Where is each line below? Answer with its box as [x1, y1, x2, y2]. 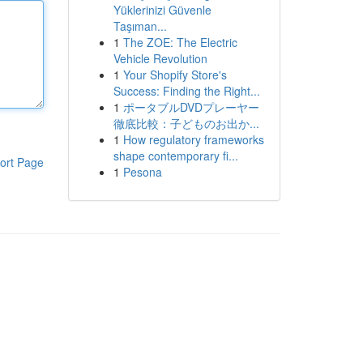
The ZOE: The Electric [122, 34, 237, 50]
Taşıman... [113, 18, 167, 34]
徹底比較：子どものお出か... [113, 115, 259, 131]
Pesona [122, 164, 162, 180]
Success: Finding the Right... [113, 83, 260, 99]
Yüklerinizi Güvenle [113, 2, 211, 18]
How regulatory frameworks [122, 131, 264, 147]
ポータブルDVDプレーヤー [122, 99, 259, 115]
